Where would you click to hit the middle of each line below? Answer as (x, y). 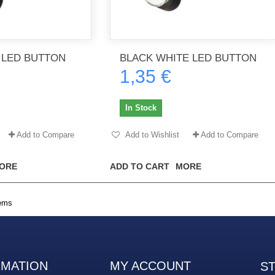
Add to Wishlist (151, 134)
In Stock (141, 107)
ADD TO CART (139, 166)
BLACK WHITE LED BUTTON (188, 58)
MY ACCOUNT (150, 265)
